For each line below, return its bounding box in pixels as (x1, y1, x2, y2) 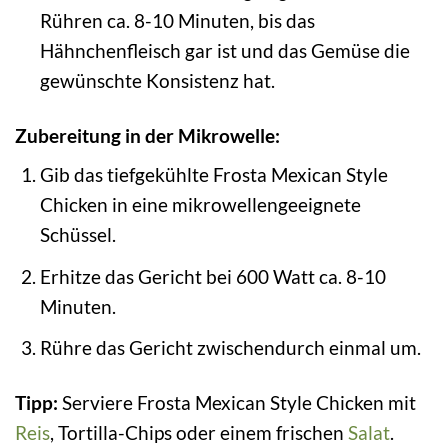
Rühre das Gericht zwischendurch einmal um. (39, 336, 421, 360)
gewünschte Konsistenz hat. (39, 68, 275, 92)
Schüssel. (39, 223, 116, 247)
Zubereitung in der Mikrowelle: (15, 123, 280, 147)
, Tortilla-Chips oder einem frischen (50, 421, 348, 445)
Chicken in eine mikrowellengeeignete (39, 193, 361, 217)
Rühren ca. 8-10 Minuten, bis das (39, 8, 315, 32)
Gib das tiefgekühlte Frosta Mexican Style (39, 163, 388, 187)
